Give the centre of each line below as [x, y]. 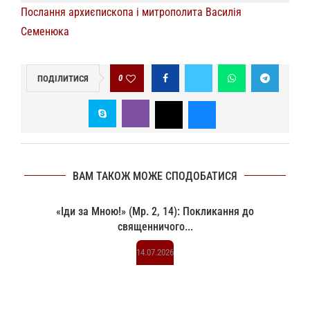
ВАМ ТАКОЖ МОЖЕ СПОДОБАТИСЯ [155, 176]
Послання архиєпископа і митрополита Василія [131, 12]
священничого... [155, 226]
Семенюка [45, 31]
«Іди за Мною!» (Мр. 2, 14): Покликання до [155, 211]
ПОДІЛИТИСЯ [63, 78]
